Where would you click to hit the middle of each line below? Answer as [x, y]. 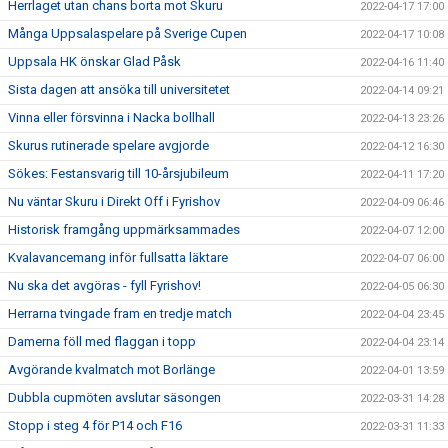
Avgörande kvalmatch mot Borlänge [111, 369]
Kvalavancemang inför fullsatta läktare [118, 257]
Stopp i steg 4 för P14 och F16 [95, 425]
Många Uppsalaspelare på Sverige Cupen [127, 33]
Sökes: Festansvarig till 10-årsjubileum [118, 173]
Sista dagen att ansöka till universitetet [119, 89]
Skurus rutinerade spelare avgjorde [108, 145]
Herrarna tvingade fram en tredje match [120, 313]
